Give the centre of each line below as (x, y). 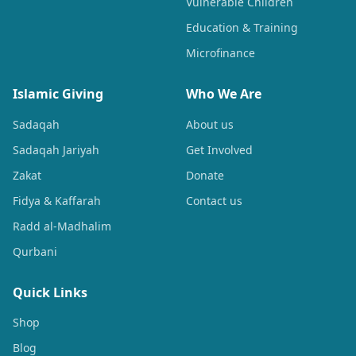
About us (210, 124)
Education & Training (242, 28)
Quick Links (50, 292)
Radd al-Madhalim (62, 226)
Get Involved (219, 149)
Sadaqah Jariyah (56, 149)
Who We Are (224, 94)
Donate (205, 175)
